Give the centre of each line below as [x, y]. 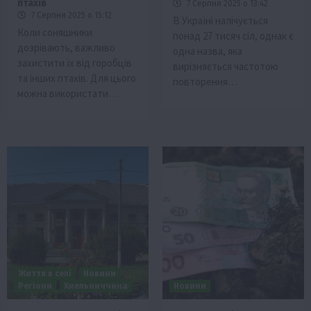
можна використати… [68, 94]
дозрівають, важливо [66, 48]
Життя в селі [45, 274]
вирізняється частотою [226, 67]
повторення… [205, 82]
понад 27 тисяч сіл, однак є [233, 36]
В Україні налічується [220, 21]
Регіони [35, 286]
